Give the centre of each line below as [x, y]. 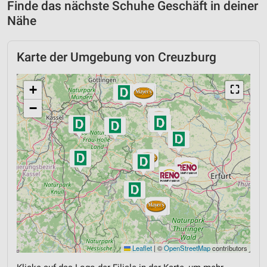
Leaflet [141, 248]
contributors [229, 248]
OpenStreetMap [187, 248]
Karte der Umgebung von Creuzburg [117, 57]
